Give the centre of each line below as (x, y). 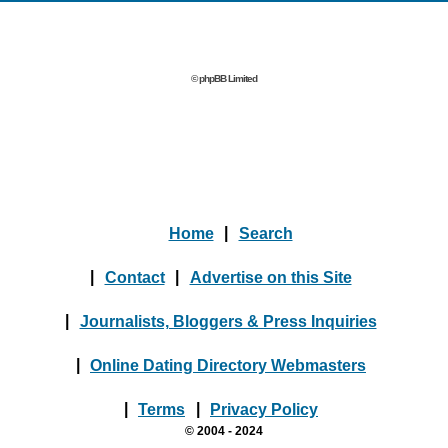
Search (265, 232)
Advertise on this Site (270, 276)
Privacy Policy (264, 408)
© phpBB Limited (224, 78)
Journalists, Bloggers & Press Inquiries (228, 320)
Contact (134, 276)
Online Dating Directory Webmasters (228, 364)
